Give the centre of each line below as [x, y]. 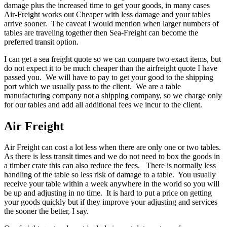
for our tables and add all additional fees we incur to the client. [103, 104]
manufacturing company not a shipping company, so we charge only [113, 95]
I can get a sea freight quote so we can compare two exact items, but [112, 59]
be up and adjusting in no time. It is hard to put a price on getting [108, 193]
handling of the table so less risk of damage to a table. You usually [110, 175]
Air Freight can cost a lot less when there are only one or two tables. [113, 147]
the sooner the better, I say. [46, 211]
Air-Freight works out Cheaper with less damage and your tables [107, 14]
